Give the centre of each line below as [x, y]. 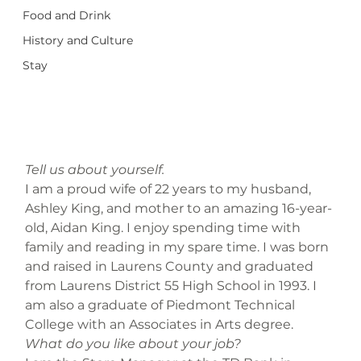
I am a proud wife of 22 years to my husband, [170, 189]
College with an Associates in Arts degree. [160, 324]
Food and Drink [67, 15]
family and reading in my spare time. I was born [179, 247]
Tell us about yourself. [95, 170]
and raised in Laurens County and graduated [171, 266]
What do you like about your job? [133, 344]
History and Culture [78, 40]
